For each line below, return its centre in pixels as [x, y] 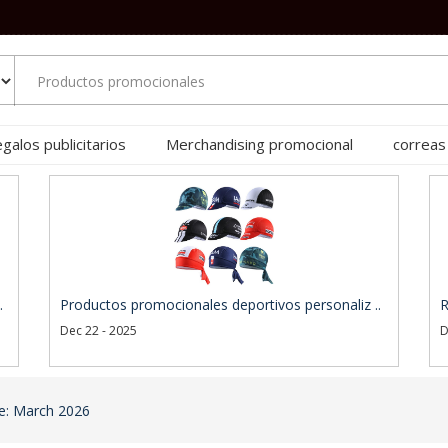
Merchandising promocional [259, 143]
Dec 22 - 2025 [98, 330]
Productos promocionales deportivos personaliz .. [220, 304]
